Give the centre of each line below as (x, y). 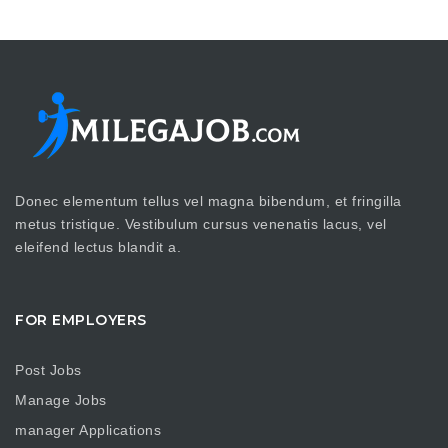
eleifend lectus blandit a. (98, 247)
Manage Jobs (61, 399)
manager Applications (88, 429)
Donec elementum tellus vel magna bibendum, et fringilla (208, 201)
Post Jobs (48, 369)
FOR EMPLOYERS (81, 320)
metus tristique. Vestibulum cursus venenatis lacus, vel (201, 224)
